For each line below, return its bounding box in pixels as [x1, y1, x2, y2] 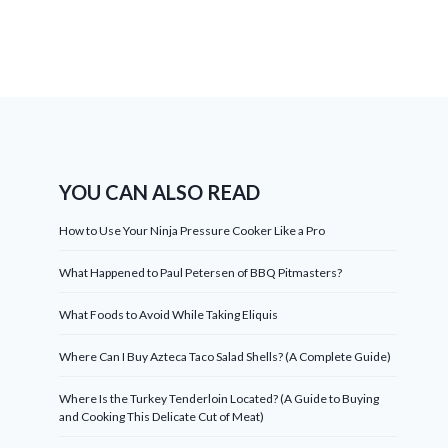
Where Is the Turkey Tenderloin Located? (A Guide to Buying [59, 390, 380, 406]
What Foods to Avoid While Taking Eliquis [59, 306, 279, 322]
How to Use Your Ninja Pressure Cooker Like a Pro [59, 222, 326, 238]
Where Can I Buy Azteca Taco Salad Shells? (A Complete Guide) [59, 348, 392, 364]
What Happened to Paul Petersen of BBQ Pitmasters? [59, 264, 343, 280]
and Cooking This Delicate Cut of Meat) [59, 408, 265, 424]
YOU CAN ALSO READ [59, 179, 261, 204]
